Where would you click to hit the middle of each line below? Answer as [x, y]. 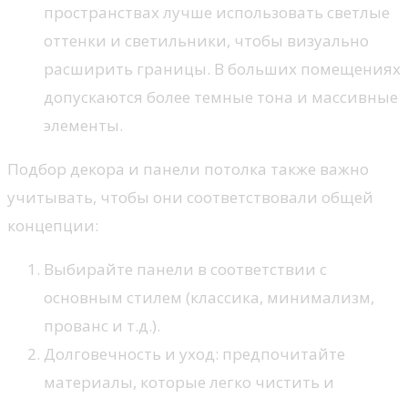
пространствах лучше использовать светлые [217, 13]
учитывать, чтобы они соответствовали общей [190, 198]
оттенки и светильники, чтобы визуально [206, 41]
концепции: [53, 226]
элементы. [83, 126]
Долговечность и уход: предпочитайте [194, 354]
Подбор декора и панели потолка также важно [188, 169]
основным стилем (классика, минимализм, [209, 298]
